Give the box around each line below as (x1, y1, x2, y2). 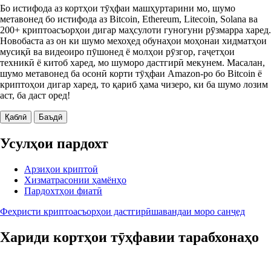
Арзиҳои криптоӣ (24, 163, 98, 174)
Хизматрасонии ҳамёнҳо (24, 174, 126, 185)
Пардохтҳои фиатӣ (24, 185, 102, 196)
